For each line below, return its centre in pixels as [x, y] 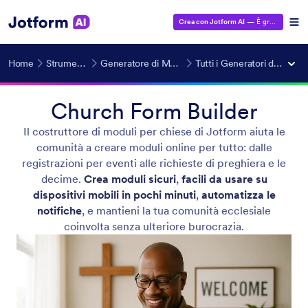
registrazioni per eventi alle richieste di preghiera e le [154, 163]
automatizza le [238, 195]
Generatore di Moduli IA [174, 63]
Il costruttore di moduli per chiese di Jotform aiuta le [154, 131]
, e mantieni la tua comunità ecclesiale [176, 210]
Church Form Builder [154, 111]
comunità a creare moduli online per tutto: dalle [154, 147]
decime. [62, 179]
